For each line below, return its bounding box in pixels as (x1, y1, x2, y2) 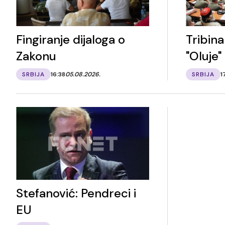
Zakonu (16, 48, 56, 64)
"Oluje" (186, 48, 221, 64)
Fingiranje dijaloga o (16, 31, 125, 47)
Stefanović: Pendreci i (16, 185, 136, 201)
